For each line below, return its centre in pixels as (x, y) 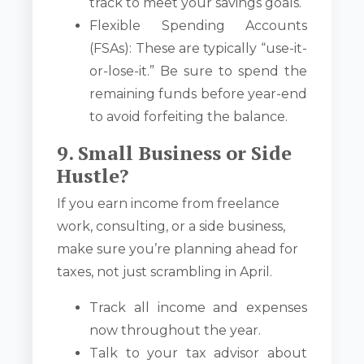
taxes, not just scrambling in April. (165, 272)
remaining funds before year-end (198, 94)
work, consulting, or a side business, (171, 227)
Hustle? (93, 176)
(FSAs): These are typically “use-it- (198, 49)
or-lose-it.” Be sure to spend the (198, 71)
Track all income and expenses (198, 308)
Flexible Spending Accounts (198, 26)
